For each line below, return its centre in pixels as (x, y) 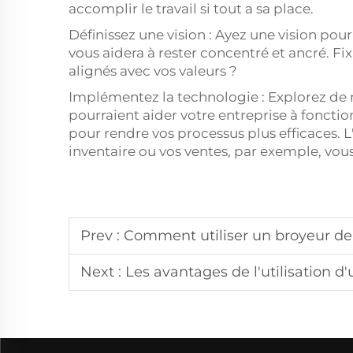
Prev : (102, 236)
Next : (103, 272)
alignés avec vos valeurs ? (153, 71)
